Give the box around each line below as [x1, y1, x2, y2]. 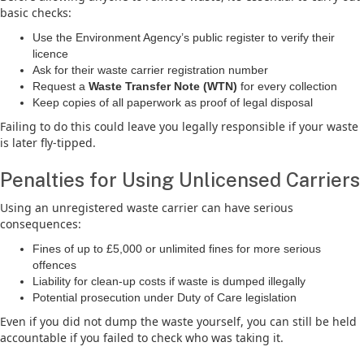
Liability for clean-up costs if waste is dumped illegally [32, 275, 305, 288]
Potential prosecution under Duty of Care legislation [32, 291, 297, 304]
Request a [32, 80, 89, 93]
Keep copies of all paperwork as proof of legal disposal [32, 96, 313, 109]
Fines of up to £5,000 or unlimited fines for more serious [32, 242, 321, 255]
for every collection [237, 80, 337, 93]
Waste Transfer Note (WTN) [89, 80, 237, 93]
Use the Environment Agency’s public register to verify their [32, 31, 335, 44]
